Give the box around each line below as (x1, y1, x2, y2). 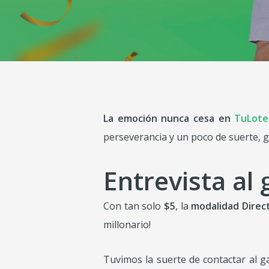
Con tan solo (103, 199, 164, 213)
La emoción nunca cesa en (103, 112, 235, 125)
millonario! (103, 218, 151, 231)
